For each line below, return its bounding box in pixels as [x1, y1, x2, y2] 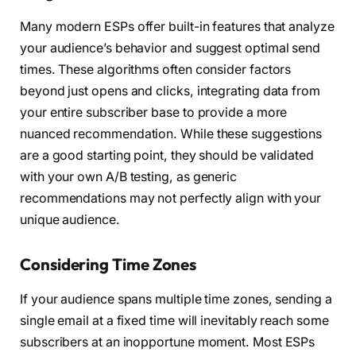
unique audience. [20, 212, 120, 228]
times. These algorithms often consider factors [20, 62, 292, 78]
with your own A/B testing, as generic [20, 169, 238, 185]
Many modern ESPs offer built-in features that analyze [20, 19, 335, 35]
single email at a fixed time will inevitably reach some [20, 313, 329, 329]
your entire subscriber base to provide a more [20, 105, 288, 121]
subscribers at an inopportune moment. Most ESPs [20, 335, 315, 350]
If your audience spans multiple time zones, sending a [20, 292, 332, 308]
